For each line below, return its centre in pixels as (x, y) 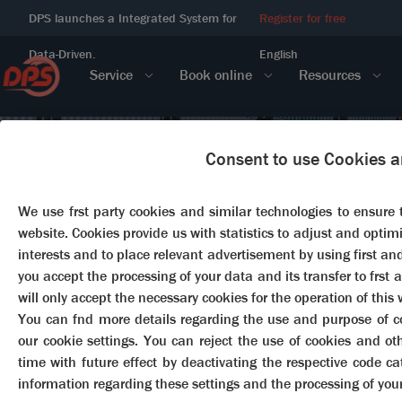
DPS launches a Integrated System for (133, 18)
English (279, 54)
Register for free (303, 18)
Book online (216, 75)
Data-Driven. (62, 54)
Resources (330, 75)
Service (111, 75)
